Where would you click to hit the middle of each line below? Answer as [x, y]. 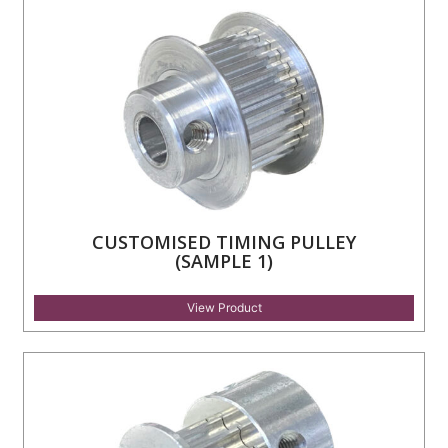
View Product [224, 308]
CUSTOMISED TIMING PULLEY [224, 242]
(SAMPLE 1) [224, 261]
